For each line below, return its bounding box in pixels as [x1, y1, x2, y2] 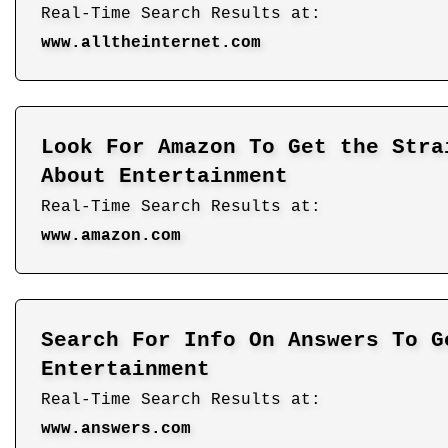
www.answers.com [41, 419, 191, 438]
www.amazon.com [41, 226, 181, 245]
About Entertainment [41, 164, 288, 188]
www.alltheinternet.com [41, 33, 261, 52]
